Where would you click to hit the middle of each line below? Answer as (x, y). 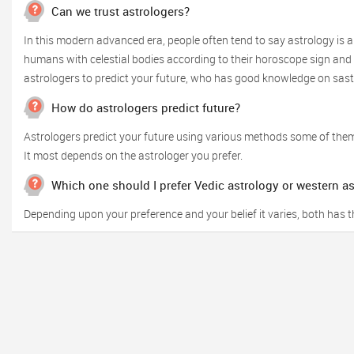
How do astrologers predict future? (146, 107)
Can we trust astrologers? (121, 11)
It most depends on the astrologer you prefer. (133, 155)
